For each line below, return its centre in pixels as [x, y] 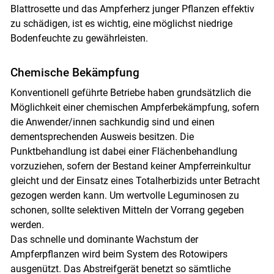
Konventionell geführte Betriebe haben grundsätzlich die [130, 93]
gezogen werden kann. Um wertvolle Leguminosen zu [124, 196]
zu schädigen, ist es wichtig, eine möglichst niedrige [121, 24]
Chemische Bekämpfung [75, 73]
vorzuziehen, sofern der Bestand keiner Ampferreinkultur [130, 166]
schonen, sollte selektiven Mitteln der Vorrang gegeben [127, 210]
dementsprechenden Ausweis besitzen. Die [102, 137]
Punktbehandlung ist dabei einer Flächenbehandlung [124, 152]
